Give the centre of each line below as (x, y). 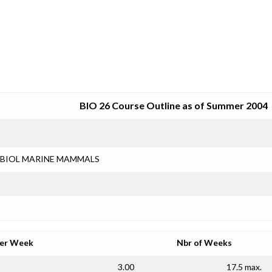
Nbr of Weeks (204, 243)
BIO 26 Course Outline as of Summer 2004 (174, 105)
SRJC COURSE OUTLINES (136, 64)
